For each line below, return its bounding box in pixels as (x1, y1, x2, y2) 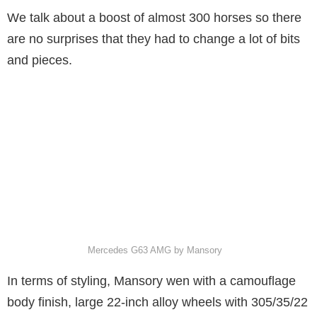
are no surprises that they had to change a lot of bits (7, 31, 300, 46)
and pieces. (7, 52, 72, 67)
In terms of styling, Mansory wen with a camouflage (7, 273, 296, 288)
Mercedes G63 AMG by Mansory (88, 244, 222, 255)
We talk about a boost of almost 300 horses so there (7, 10, 301, 25)
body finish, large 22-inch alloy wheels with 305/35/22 (7, 294, 308, 309)
